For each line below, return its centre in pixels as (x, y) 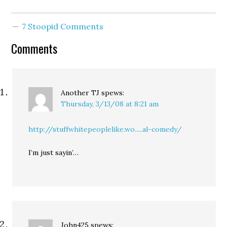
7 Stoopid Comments (63, 26)
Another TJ (80, 93)
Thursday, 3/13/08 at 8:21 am (110, 104)
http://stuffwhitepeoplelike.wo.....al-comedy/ (105, 129)
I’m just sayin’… (54, 153)
